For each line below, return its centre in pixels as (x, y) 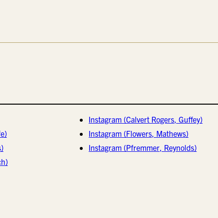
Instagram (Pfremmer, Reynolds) (143, 147)
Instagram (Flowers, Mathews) (139, 133)
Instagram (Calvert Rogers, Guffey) (146, 119)
